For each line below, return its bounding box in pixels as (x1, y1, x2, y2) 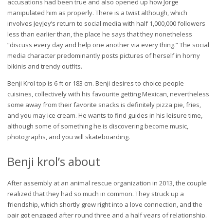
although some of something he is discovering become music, (7, 121, 188, 130)
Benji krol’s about (7, 153, 100, 169)
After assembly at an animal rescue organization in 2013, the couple (7, 178, 207, 187)
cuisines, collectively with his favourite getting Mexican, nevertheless (7, 89, 209, 98)
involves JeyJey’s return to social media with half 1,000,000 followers (7, 18, 205, 28)
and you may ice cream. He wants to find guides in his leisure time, (7, 110, 202, 120)
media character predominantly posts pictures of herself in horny (7, 51, 200, 60)
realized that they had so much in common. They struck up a (7, 189, 184, 198)
